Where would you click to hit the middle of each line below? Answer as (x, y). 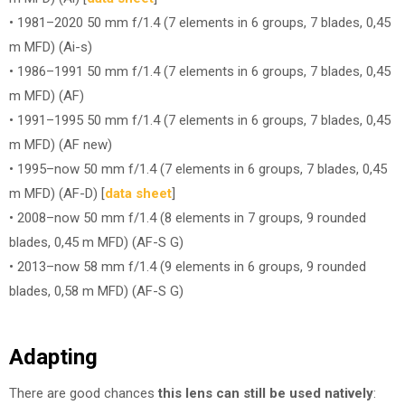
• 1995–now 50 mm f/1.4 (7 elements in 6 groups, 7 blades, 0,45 (198, 169)
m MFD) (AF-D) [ (57, 193)
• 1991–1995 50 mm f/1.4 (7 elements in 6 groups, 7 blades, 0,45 (200, 120)
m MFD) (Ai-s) (51, 47)
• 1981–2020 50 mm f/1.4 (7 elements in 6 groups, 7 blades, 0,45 (200, 23)
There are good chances (84, 393)
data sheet (138, 193)
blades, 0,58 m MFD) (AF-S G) (96, 291)
